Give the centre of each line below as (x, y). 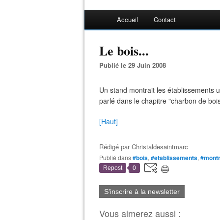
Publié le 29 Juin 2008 (135, 65)
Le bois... (124, 51)
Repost (113, 168)
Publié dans (117, 157)
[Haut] (109, 121)
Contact (165, 19)
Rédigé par (115, 147)
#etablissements (174, 158)
